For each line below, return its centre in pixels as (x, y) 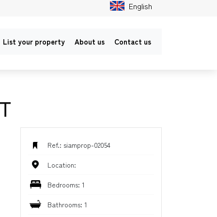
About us (90, 41)
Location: (62, 165)
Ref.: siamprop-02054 (79, 145)
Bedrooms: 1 (66, 185)
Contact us (133, 41)
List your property (34, 41)
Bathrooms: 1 (67, 204)
